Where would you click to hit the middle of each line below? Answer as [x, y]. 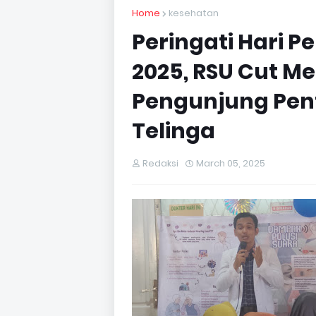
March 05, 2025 [231, 163]
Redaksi [160, 163]
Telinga [174, 131]
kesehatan [194, 13]
